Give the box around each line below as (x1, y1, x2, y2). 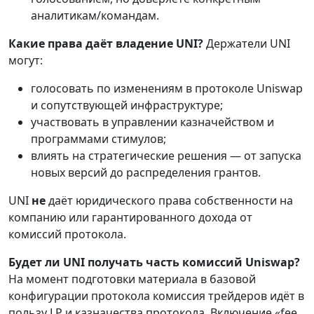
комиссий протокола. (8, 226, 126, 243)
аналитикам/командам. (31, 8, 159, 24)
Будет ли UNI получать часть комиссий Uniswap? (8, 254, 300, 271)
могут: (8, 53, 43, 69)
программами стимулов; (31, 131, 166, 147)
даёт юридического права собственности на (46, 193, 293, 209)
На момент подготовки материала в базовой (8, 271, 256, 287)
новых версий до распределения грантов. (31, 165, 261, 181)
